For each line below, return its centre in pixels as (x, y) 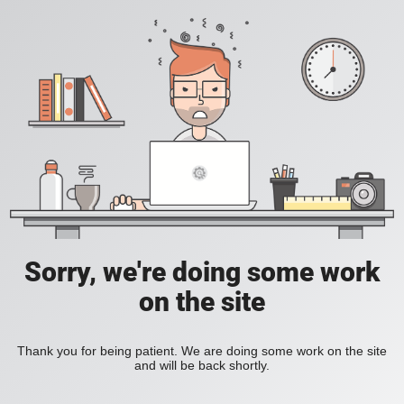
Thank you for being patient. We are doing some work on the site (202, 351)
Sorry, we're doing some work (202, 272)
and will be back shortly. (202, 366)
